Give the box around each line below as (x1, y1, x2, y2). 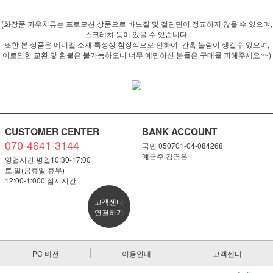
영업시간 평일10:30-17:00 (4, 154, 91, 165)
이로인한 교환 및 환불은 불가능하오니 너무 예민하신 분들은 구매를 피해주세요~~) (2, 49, 271, 60)
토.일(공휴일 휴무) (4, 165, 65, 175)
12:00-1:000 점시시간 (4, 175, 76, 185)
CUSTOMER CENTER (4, 124, 99, 138)
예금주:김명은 (141, 151, 188, 161)
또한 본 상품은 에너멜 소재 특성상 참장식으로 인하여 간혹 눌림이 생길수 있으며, (4, 39, 269, 49)
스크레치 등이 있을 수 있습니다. (84, 29, 189, 39)
